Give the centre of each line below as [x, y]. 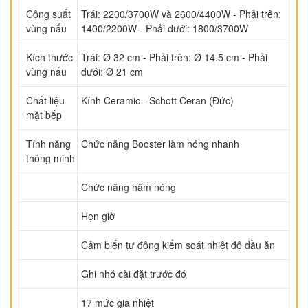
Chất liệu [45, 101]
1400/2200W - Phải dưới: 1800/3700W [165, 29]
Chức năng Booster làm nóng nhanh [160, 144]
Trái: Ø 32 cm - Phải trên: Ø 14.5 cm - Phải [174, 57]
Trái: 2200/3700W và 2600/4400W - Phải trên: [181, 14]
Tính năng [48, 144]
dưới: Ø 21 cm [112, 72]
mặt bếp [44, 115]
